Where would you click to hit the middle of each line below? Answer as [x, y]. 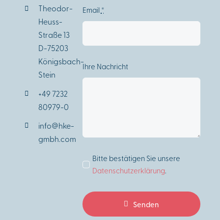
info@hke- [56, 125]
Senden [146, 204]
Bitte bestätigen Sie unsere [136, 158]
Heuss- [51, 21]
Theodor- [56, 8]
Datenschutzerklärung [128, 170]
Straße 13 [54, 35]
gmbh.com [57, 138]
